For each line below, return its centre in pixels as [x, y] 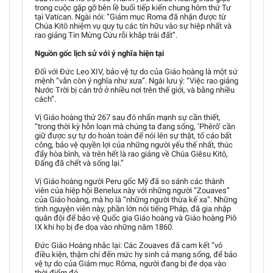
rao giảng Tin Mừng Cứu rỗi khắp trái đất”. [106, 35]
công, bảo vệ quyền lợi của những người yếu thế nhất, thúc [134, 144]
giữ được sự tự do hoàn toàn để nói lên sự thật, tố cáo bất [133, 135]
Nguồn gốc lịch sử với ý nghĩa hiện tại [99, 53]
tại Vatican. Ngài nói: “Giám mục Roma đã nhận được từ [130, 16]
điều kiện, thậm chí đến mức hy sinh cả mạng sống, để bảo [136, 254]
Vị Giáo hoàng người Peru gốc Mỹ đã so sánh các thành [129, 181]
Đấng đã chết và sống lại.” [79, 163]
